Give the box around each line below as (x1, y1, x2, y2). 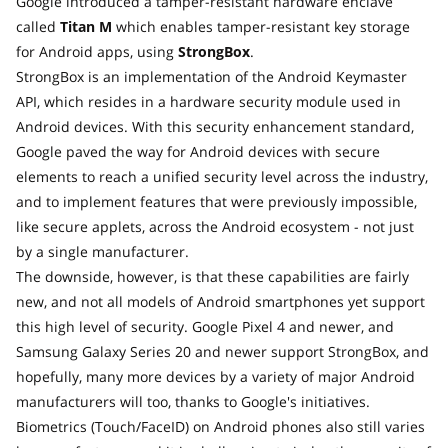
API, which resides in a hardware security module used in (16, 92, 401, 112)
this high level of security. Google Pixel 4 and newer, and (16, 317, 394, 337)
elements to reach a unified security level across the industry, (16, 167, 428, 187)
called (16, 17, 60, 37)
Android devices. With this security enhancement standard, (16, 117, 414, 137)
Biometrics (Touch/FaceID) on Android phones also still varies (16, 417, 425, 437)
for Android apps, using (16, 42, 178, 62)
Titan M (60, 17, 112, 37)
